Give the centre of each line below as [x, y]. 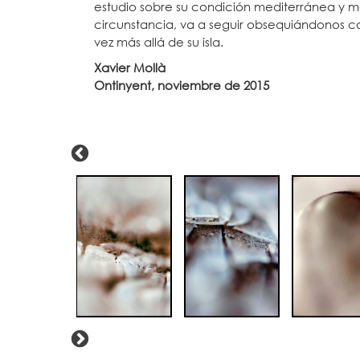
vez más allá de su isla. [159, 42]
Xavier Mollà [130, 67]
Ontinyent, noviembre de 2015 [182, 85]
